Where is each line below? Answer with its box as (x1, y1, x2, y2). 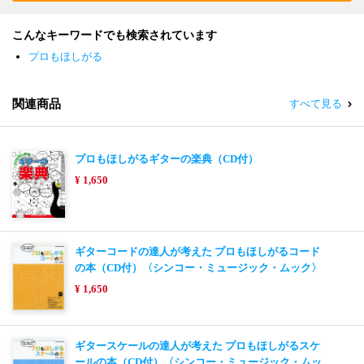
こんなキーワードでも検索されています (12, 28, 217, 41)
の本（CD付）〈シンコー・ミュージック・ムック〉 (75, 261, 322, 274)
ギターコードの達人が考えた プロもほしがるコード (75, 245, 320, 258)
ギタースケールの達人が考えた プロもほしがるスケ (75, 339, 320, 352)
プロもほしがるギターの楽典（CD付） (75, 152, 258, 165)
